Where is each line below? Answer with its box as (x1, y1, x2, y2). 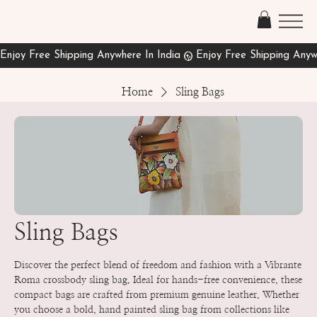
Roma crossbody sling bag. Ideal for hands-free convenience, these (14, 275, 302, 285)
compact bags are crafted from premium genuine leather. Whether (14, 290, 299, 300)
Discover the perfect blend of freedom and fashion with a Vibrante (14, 260, 301, 270)
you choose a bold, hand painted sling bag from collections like (14, 305, 289, 315)
